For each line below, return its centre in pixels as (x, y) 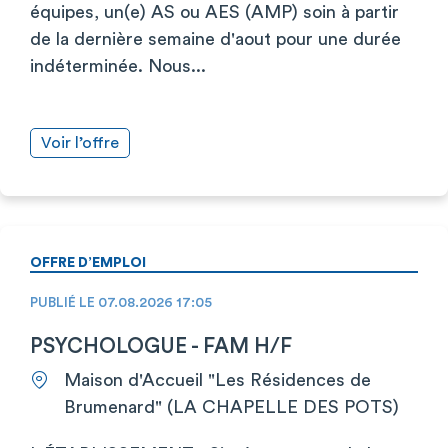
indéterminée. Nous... (118, 65)
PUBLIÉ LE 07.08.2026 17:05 (121, 302)
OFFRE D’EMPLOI (88, 262)
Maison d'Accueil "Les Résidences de (217, 379)
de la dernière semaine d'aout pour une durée (215, 38)
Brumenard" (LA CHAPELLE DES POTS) (231, 406)
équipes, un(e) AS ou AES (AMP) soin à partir (214, 11)
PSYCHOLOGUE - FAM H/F (161, 346)
